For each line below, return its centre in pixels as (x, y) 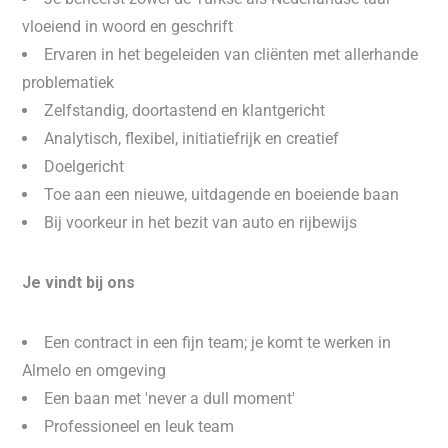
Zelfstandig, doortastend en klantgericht (185, 110)
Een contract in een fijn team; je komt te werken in (218, 342)
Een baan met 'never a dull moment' (170, 398)
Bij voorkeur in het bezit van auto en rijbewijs (201, 222)
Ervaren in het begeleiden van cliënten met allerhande (231, 54)
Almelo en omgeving (94, 370)
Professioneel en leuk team (139, 426)
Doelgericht (84, 166)
